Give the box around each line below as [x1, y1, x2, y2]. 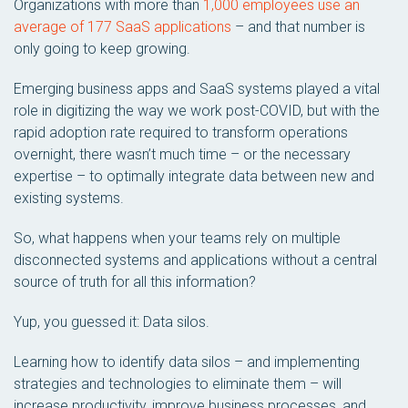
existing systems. [14, 189, 124, 207]
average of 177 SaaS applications [14, 18, 231, 36]
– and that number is [231, 18, 365, 36]
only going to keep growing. [14, 40, 190, 57]
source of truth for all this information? [14, 273, 256, 291]
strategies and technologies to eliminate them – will [14, 375, 342, 393]
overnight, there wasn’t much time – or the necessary [14, 146, 351, 163]
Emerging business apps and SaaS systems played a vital [14, 80, 380, 97]
